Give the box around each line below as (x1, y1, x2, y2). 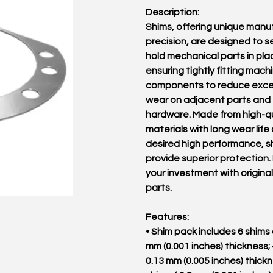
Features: (146, 212, 189, 222)
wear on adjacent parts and (146, 95, 271, 105)
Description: (146, 7, 199, 17)
